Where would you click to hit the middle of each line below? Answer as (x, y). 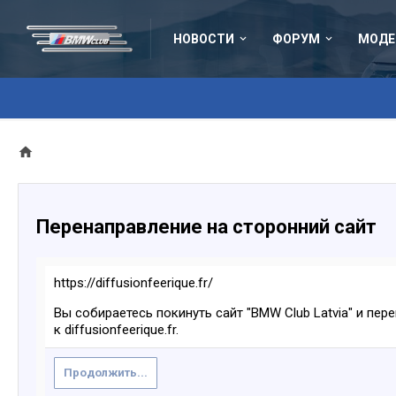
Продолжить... (106, 373)
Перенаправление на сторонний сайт (206, 227)
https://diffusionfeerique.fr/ (133, 283)
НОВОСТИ (204, 39)
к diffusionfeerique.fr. (116, 330)
